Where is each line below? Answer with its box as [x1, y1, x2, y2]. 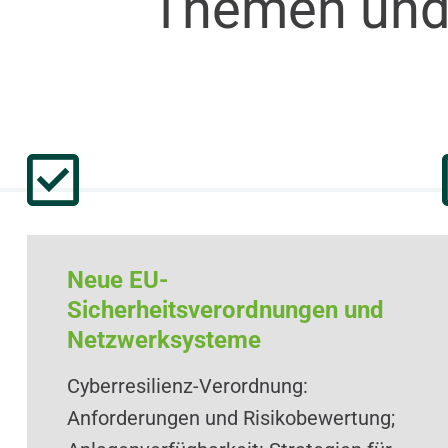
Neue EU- [66, 266, 168, 294]
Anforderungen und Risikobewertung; [66, 406, 395, 430]
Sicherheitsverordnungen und [66, 296, 384, 324]
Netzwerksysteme [66, 326, 261, 354]
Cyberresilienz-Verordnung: [66, 374, 308, 398]
